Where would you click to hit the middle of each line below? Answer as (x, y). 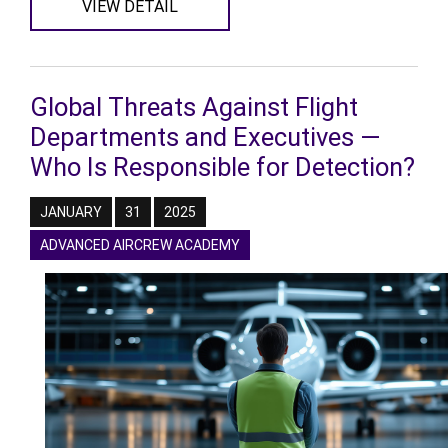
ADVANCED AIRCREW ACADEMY (140, 245)
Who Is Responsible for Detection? (222, 167)
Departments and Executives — (205, 137)
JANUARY (71, 212)
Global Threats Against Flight (194, 107)
